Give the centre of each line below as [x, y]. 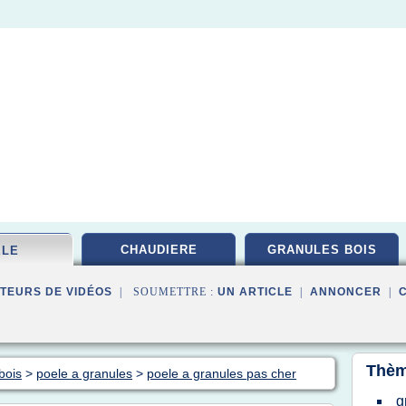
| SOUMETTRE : [165, 292]
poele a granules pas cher [222, 373]
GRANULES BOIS [322, 250]
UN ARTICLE [255, 292]
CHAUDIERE [159, 250]
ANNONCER [346, 292]
